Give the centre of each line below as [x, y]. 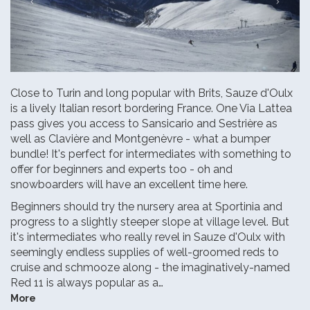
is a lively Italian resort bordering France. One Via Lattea [151, 109]
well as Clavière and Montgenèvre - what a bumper [140, 139]
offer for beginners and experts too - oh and [121, 170]
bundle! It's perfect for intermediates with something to [151, 154]
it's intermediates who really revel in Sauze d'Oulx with [148, 237]
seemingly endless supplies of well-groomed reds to [145, 253]
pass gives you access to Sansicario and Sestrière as [144, 124]
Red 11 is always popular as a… [87, 283]
